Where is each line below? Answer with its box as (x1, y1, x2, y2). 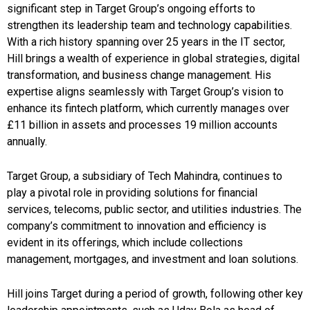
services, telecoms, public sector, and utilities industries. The (7, 202, 302, 216)
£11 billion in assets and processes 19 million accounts (7, 118, 277, 131)
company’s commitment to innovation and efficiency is (7, 219, 266, 232)
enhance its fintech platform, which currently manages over (7, 101, 289, 115)
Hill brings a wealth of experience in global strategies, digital (7, 51, 300, 65)
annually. (7, 134, 47, 148)
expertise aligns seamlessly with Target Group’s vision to (7, 84, 284, 98)
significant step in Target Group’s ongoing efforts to (7, 1, 255, 15)
